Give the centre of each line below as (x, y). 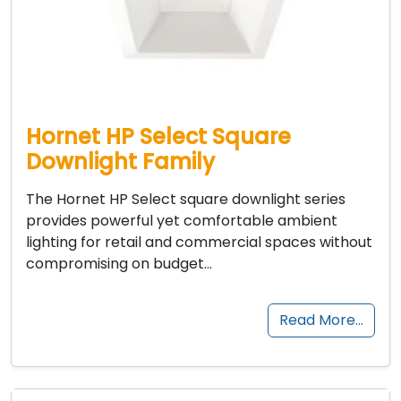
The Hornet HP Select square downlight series (186, 199)
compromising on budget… (119, 263)
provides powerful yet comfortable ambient (182, 220)
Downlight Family (120, 161)
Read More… (321, 320)
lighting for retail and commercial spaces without (199, 242)
